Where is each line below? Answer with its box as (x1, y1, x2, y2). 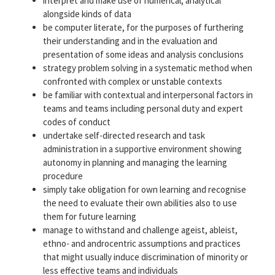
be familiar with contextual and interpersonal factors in (43, 89, 253, 101)
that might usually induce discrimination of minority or (43, 251, 248, 263)
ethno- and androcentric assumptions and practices (43, 238, 241, 250)
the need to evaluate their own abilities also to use (43, 197, 237, 209)
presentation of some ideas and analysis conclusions (43, 48, 244, 61)
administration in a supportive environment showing (43, 143, 242, 155)
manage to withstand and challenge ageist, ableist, (43, 224, 238, 236)
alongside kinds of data (43, 8, 131, 20)
